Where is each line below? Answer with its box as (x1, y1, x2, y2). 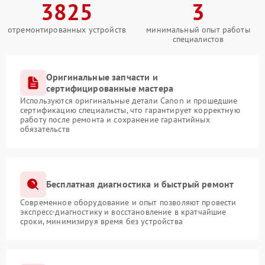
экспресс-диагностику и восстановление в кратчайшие (20, 206, 227, 217)
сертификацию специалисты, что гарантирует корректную (20, 104, 240, 115)
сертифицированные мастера (46, 82, 174, 94)
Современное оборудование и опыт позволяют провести (20, 196, 237, 208)
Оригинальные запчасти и (46, 70, 158, 83)
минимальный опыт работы (146, 24, 250, 35)
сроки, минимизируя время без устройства (20, 215, 183, 227)
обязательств (20, 123, 70, 134)
